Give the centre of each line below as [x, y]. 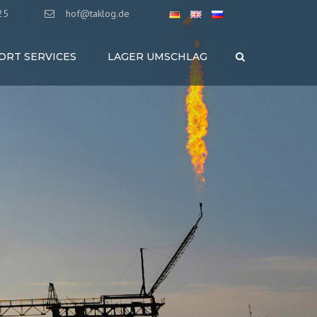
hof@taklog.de [98, 13]
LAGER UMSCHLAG [157, 57]
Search [258, 56]
